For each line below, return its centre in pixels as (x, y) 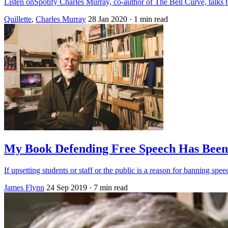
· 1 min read (149, 19)
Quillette (18, 19)
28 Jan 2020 (108, 19)
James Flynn (24, 188)
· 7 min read (108, 188)
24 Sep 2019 (67, 188)
